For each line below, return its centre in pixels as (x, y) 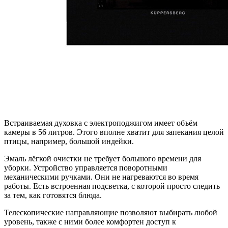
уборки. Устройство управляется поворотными (86, 167)
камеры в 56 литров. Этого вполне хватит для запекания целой (114, 132)
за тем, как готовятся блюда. (53, 195)
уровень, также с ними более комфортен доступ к (90, 221)
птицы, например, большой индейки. (69, 141)
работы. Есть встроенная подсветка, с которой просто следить (112, 186)
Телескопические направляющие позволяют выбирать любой (111, 212)
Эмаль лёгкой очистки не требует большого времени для (103, 158)
